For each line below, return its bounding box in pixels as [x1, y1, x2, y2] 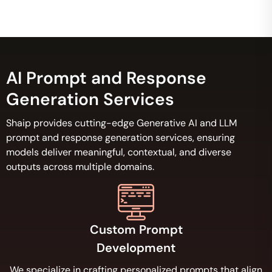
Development [97, 240, 175, 256]
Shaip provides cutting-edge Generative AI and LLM [6, 117, 237, 129]
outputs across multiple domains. [6, 160, 154, 173]
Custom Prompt [89, 222, 183, 237]
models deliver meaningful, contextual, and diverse [6, 146, 231, 158]
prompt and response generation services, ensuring [6, 131, 235, 144]
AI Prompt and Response [6, 67, 206, 89]
